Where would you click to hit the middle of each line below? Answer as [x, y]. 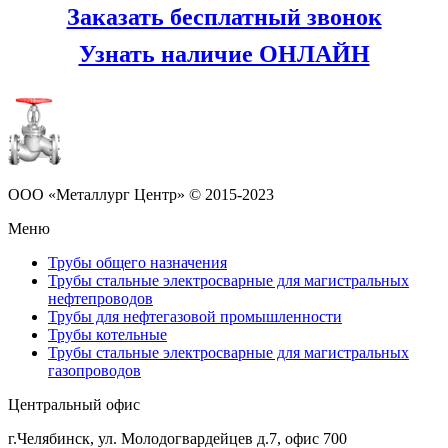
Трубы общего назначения [137, 262]
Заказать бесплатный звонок [224, 17]
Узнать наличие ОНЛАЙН [224, 54]
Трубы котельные [107, 334]
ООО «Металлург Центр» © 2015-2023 [141, 194]
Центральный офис [74, 404]
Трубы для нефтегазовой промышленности [195, 316]
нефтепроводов [100, 298]
